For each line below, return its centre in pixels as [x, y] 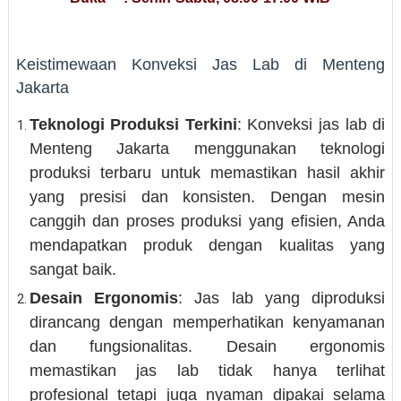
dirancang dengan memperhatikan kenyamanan [207, 323]
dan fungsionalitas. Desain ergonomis [207, 347]
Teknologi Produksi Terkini [133, 125]
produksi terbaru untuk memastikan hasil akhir [207, 173]
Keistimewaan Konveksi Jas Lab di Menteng [200, 65]
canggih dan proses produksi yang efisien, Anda [207, 222]
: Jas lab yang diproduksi [282, 299]
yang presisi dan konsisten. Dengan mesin [207, 197]
